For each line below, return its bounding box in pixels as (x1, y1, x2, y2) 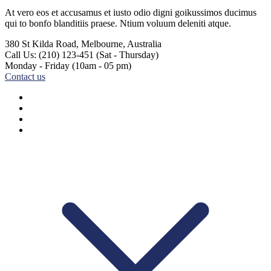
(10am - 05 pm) (72, 60, 131, 71)
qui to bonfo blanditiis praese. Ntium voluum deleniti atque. (5, 18, 231, 29)
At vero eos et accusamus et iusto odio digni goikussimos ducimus (5, 7, 256, 18)
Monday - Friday (5, 60, 70, 71)
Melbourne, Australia (81, 39, 162, 50)
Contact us (5, 71, 45, 82)
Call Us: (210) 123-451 (5, 50, 94, 60)
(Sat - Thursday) (96, 50, 158, 60)
